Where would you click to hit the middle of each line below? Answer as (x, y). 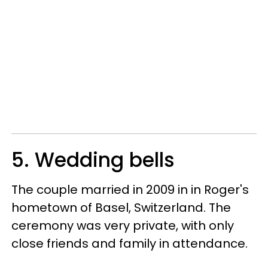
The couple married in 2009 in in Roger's (130, 189)
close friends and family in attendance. (130, 243)
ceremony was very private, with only (123, 225)
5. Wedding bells (93, 160)
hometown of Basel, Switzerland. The (121, 207)
